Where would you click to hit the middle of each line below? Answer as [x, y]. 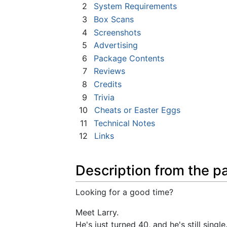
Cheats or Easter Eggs [137, 110]
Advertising [116, 45]
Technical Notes [124, 123]
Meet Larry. [97, 212]
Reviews [109, 71]
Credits [108, 84]
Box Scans [114, 19]
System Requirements [135, 6]
